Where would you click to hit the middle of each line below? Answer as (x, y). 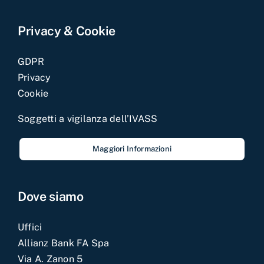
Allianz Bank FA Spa (63, 243)
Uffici (30, 227)
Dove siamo (50, 196)
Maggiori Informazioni (132, 148)
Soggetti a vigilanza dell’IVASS (88, 118)
